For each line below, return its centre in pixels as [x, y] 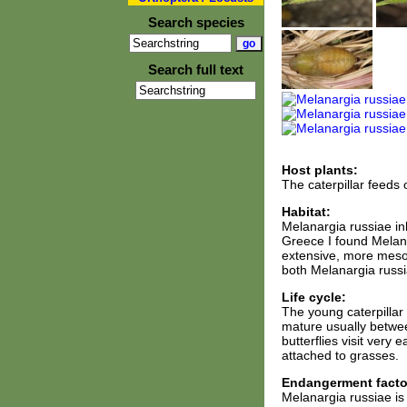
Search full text [196, 69]
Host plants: [319, 170]
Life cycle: [313, 297]
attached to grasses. [340, 355]
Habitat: [306, 212]
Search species [196, 22]
